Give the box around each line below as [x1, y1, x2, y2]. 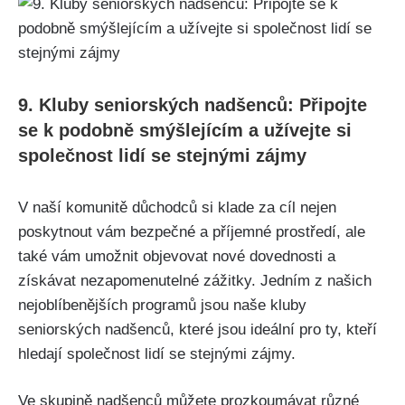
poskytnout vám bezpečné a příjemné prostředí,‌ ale [18, 222, 365, 240]
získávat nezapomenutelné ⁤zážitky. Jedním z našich [18, 271, 372, 289]
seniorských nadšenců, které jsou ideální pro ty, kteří [18, 320, 377, 338]
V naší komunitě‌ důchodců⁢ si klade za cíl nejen [18, 198, 336, 216]
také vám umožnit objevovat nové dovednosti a [18, 247, 335, 265]
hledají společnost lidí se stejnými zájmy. [18, 344, 296, 363]
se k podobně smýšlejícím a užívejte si [18, 119, 352, 140]
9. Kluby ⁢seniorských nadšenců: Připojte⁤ [18, 94, 367, 115]
